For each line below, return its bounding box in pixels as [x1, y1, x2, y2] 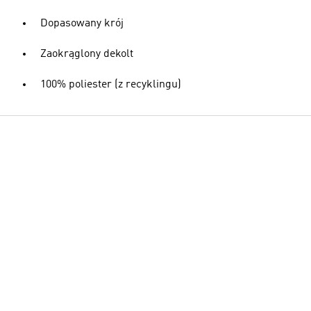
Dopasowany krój [40, 18, 124, 29]
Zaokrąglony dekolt [40, 49, 133, 60]
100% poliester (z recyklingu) [40, 79, 181, 90]
